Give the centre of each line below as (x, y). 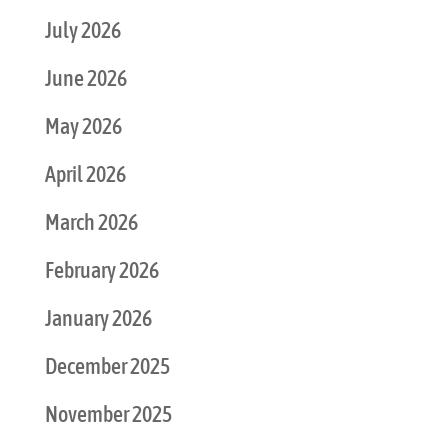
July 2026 (82, 30)
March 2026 (91, 222)
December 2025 (107, 366)
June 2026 (85, 78)
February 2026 (101, 270)
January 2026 (98, 318)
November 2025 (108, 414)
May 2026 (83, 126)
